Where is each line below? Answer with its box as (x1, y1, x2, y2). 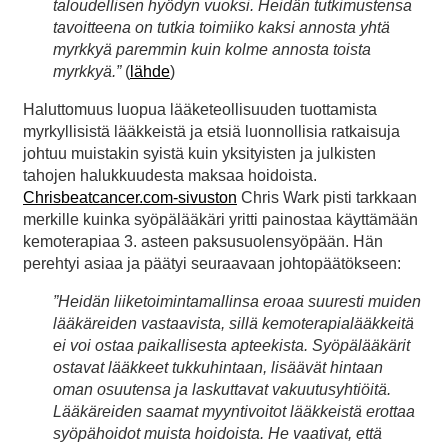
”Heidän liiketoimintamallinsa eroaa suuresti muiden (53, 292, 421, 310)
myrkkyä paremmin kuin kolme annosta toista (53, 40, 371, 58)
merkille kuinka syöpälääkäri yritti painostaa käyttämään (23, 210, 418, 228)
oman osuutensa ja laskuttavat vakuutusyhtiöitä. (53, 380, 391, 398)
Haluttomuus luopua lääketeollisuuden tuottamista (23, 100, 377, 118)
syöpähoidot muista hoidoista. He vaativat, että (53, 424, 382, 442)
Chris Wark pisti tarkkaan (237, 188, 417, 206)
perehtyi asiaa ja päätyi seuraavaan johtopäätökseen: (23, 254, 401, 272)
